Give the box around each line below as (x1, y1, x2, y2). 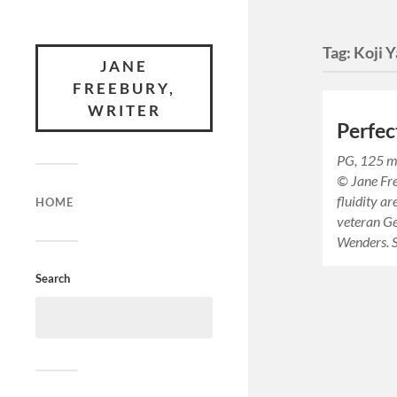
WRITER (87, 101, 161, 120)
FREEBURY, (73, 79, 175, 97)
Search (35, 271, 70, 285)
